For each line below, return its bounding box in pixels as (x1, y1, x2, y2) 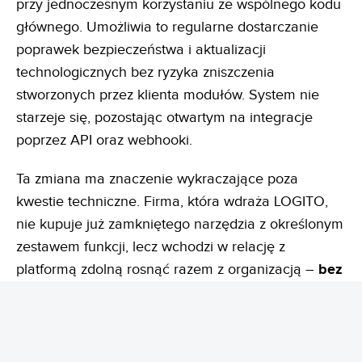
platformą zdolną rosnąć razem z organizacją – (16, 260, 318, 278)
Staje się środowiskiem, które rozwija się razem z (16, 328, 325, 346)
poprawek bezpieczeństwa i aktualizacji (16, 40, 266, 58)
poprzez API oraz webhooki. (16, 131, 192, 149)
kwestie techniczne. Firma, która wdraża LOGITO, (16, 192, 328, 210)
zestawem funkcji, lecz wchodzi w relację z (16, 238, 285, 255)
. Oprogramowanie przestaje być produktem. (33, 305, 316, 323)
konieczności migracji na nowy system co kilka (16, 283, 325, 301)
